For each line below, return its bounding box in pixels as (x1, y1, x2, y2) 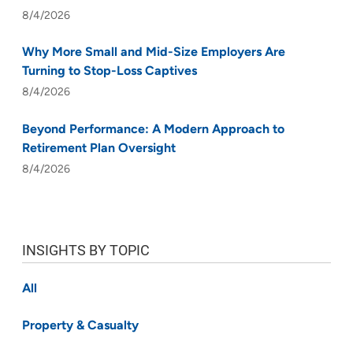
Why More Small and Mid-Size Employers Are (22, 46, 285, 60)
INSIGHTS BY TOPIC (22, 240, 150, 260)
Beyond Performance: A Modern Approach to (22, 123, 284, 136)
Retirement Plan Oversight (22, 142, 176, 155)
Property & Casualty (22, 319, 139, 333)
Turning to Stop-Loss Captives (22, 65, 197, 79)
